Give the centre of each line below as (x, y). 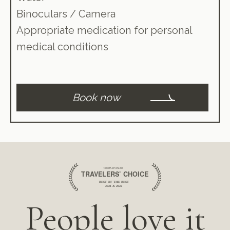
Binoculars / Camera (66, 14)
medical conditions (63, 46)
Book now (96, 97)
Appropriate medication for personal (104, 30)
